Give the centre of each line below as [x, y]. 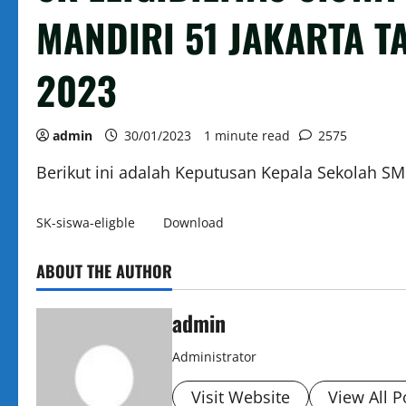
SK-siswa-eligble [86, 222]
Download [193, 222]
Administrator [214, 357]
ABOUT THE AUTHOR [104, 271]
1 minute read [247, 135]
